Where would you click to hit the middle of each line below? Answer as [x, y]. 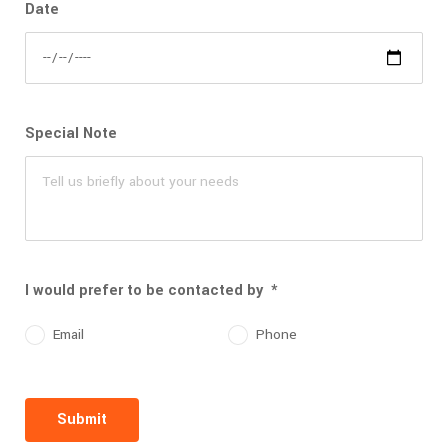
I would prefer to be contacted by [148, 290]
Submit [82, 419]
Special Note [71, 133]
